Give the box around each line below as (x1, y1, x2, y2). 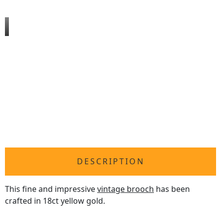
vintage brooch (97, 184, 154, 195)
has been (154, 184, 190, 195)
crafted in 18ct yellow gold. (5, 195, 105, 207)
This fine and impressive (5, 184, 97, 195)
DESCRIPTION (76, 156, 145, 167)
